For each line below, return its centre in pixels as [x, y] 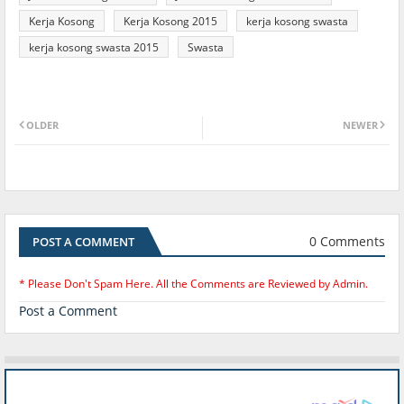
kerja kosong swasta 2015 [94, 47]
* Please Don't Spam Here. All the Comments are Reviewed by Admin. [193, 283]
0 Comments [347, 242]
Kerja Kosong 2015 [170, 21]
